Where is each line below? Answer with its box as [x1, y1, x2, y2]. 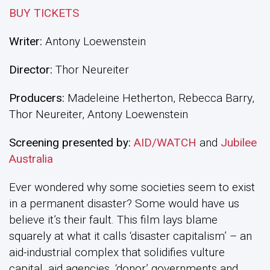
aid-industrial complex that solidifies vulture [9, 245, 225, 259]
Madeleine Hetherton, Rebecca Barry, [64, 90, 254, 105]
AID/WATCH [134, 135, 196, 149]
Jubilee [221, 135, 257, 149]
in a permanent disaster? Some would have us [9, 196, 239, 210]
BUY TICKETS [9, 5, 79, 20]
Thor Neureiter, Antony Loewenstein [9, 107, 188, 121]
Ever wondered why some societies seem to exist [9, 180, 255, 194]
